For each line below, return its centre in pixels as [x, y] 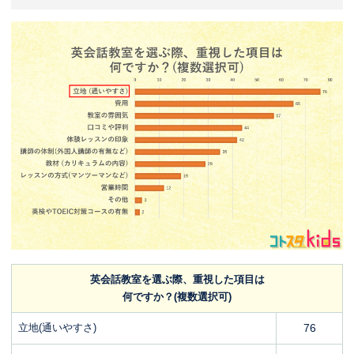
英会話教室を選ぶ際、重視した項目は [177, 279]
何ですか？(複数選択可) [177, 296]
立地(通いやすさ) [57, 327]
